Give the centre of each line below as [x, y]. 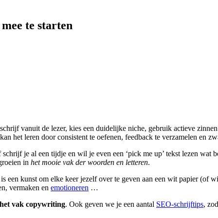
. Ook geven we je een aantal [111, 204]
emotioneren [70, 187]
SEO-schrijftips [180, 204]
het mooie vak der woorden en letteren [89, 162]
